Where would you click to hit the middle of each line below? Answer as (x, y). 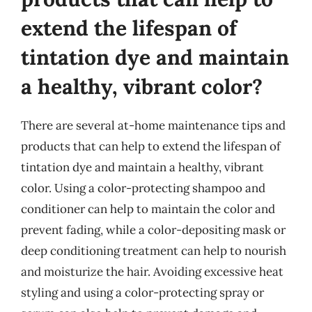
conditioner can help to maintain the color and (148, 209)
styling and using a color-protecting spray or (142, 292)
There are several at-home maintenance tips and (153, 125)
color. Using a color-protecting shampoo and (143, 188)
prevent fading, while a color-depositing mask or (153, 230)
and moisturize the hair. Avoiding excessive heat (152, 272)
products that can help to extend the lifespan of (151, 146)
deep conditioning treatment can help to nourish (154, 251)
